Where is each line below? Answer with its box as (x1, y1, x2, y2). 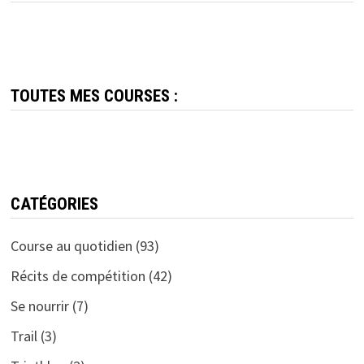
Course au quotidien (10, 236, 132, 255)
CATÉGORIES (10, 193, 98, 214)
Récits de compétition (10, 266, 145, 285)
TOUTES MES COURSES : (10, 85, 178, 106)
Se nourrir (10, 296, 69, 315)
